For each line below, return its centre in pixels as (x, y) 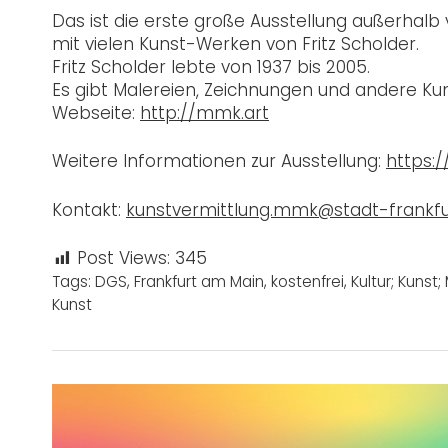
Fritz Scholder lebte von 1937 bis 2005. (211, 66)
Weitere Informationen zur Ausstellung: (219, 161)
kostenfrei (307, 282)
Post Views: (123, 258)
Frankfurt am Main (199, 282)
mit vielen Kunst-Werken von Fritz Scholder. (235, 43)
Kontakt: (89, 209)
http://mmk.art (204, 112)
